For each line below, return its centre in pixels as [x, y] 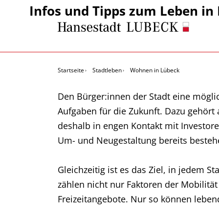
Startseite [71, 70]
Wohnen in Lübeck [155, 70]
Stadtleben [107, 70]
